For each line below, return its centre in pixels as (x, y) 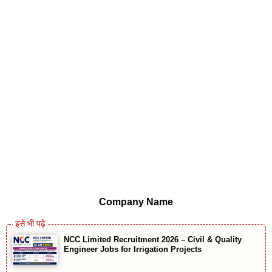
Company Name (136, 202)
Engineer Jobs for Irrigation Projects (133, 250)
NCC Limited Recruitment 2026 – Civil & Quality (153, 240)
